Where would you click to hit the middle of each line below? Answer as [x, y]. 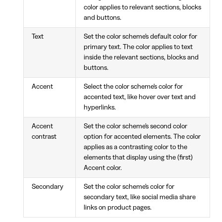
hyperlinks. [100, 107]
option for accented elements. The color [142, 137]
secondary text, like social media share [139, 197]
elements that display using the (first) [138, 157]
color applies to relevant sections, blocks [142, 7]
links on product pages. [117, 207]
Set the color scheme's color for [129, 187]
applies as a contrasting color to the [135, 147]
